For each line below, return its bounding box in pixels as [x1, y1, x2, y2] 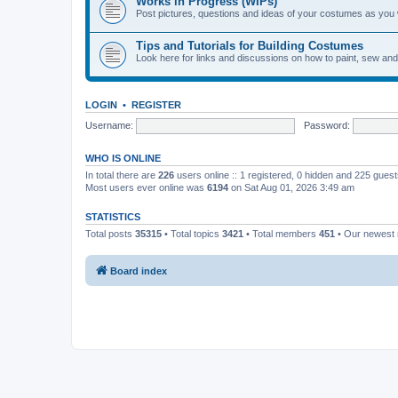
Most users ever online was [85, 182, 207, 193]
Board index [110, 265, 167, 276]
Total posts [85, 228, 135, 239]
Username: [85, 119, 133, 131]
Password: [303, 119, 350, 131]
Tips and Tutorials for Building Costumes [136, 39, 363, 52]
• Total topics [162, 228, 222, 239]
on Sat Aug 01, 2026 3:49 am [228, 182, 354, 193]
